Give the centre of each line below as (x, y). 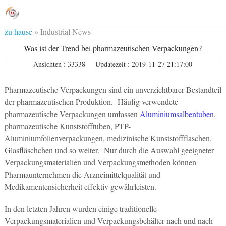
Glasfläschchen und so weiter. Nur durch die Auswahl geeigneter (109, 150)
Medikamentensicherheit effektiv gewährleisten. (80, 186)
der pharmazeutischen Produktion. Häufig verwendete (91, 102)
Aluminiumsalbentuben (177, 114)
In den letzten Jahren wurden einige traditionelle (80, 209)
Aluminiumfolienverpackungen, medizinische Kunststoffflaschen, (108, 138)
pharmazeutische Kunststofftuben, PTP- (67, 126)
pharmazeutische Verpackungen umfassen (72, 114)
